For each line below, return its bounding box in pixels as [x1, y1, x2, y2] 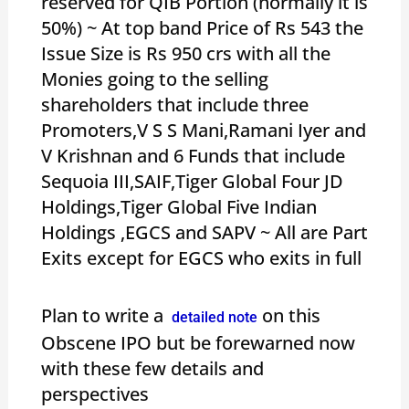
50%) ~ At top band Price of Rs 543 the [40, 15, 363, 40]
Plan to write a [40, 302, 168, 328]
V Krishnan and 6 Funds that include [40, 142, 345, 168]
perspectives [40, 381, 149, 406]
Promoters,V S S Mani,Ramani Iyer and [40, 117, 366, 142]
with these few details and [40, 355, 264, 381]
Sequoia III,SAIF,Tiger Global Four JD [40, 168, 343, 194]
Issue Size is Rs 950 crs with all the [40, 40, 330, 66]
